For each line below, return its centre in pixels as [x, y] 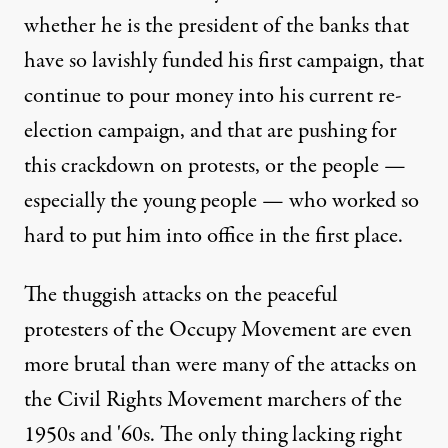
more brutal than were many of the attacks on [220, 365]
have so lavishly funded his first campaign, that [224, 61]
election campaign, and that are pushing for [210, 131]
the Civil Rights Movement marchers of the [213, 400]
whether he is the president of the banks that [216, 26]
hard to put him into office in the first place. [213, 236]
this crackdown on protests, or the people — [215, 166]
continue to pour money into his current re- [213, 96]
